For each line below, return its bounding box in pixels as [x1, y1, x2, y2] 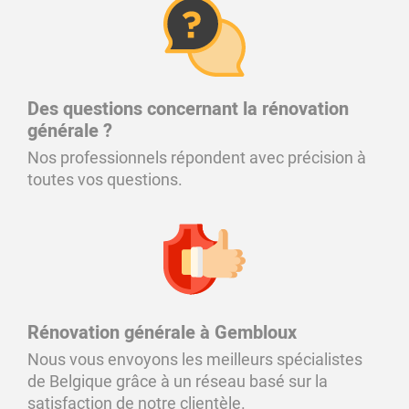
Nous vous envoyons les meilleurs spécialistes [27, 350, 362, 369]
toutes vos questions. [27, 170, 183, 189]
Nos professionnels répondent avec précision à [27, 148, 366, 167]
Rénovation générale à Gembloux [27, 320, 297, 346]
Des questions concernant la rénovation [27, 96, 349, 122]
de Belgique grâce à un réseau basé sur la [27, 372, 328, 391]
